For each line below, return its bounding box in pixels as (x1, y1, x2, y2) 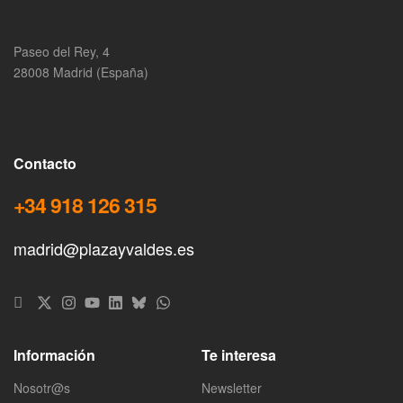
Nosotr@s (13, 378, 70, 397)
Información (13, 344, 95, 365)
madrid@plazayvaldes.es (13, 236, 194, 260)
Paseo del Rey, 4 (13, 41, 110, 60)
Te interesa (201, 344, 276, 365)
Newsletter (201, 378, 262, 397)
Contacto (13, 152, 76, 174)
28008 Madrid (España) (13, 62, 148, 81)
